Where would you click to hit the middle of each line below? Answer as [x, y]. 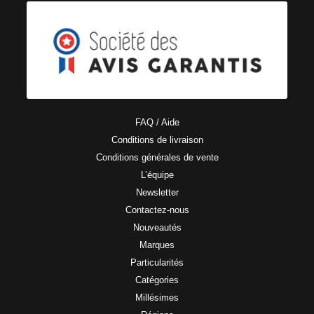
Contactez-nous [157, 210]
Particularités [157, 263]
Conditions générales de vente [157, 158]
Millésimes [157, 298]
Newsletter [157, 193]
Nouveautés [157, 228]
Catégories [157, 280]
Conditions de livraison [157, 140]
